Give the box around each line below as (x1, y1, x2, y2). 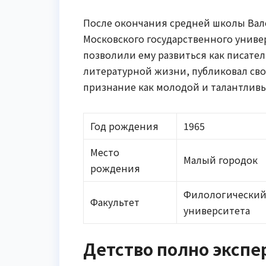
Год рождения (90, 118, 159, 133)
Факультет (90, 194, 140, 209)
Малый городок (183, 152, 258, 167)
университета (183, 202, 251, 217)
